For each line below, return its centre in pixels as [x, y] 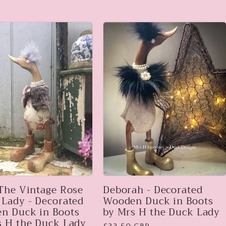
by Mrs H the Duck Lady [162, 212]
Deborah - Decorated [153, 190]
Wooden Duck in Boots [158, 201]
